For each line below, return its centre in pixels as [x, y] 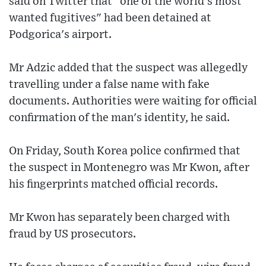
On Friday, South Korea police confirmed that [125, 151]
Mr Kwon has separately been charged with [119, 218]
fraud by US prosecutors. [72, 235]
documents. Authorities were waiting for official [133, 102]
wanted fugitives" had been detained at [110, 18]
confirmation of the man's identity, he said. [119, 118]
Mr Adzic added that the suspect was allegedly [128, 68]
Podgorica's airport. [60, 35]
